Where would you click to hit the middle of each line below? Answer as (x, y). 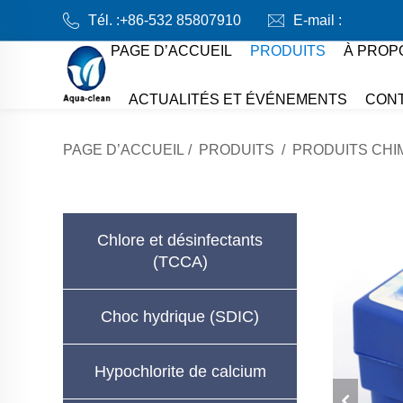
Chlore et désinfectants (180, 240)
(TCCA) (180, 262)
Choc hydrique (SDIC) (180, 317)
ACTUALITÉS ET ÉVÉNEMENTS (237, 99)
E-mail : (318, 20)
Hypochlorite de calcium (180, 372)
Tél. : (104, 20)
